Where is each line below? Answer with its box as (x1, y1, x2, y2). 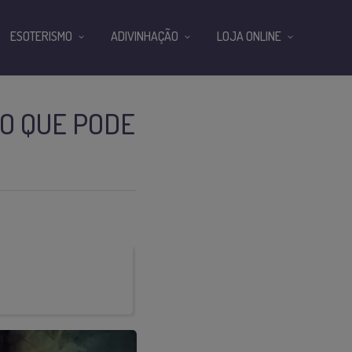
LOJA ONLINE (217, 28, 281, 44)
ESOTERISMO (10, 28, 72, 44)
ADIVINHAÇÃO (111, 28, 178, 44)
